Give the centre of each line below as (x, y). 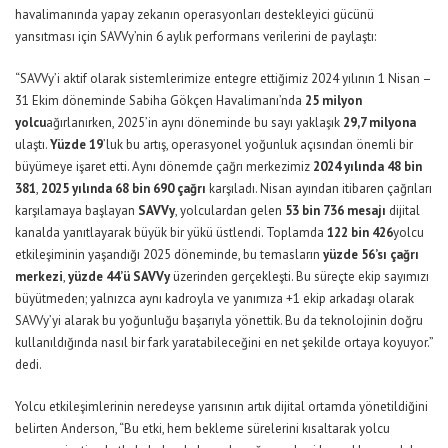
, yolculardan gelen (230, 210)
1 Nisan (399, 78)
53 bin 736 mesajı (335, 210)
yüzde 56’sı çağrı (371, 254)
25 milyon (333, 100)
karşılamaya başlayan (76, 210)
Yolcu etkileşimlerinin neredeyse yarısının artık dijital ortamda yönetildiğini (221, 406)
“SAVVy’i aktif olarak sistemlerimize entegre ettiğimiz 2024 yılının (196, 78)
